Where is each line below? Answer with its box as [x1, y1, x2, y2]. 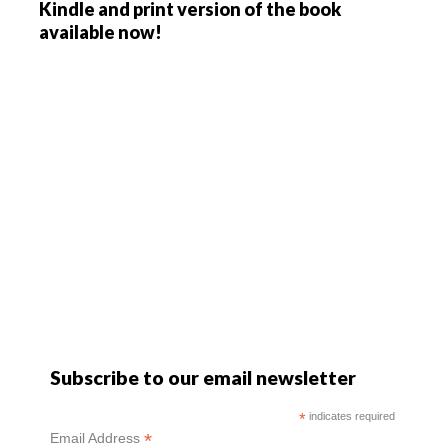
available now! [39, 20, 162, 43]
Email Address [50, 429, 145, 446]
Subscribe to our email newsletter [50, 365, 357, 389]
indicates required [305, 409, 395, 422]
